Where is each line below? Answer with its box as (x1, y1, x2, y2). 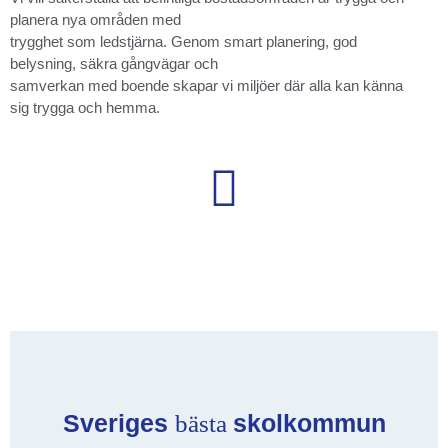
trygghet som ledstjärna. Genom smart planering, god (10, 33, 357, 51)
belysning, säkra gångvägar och (10, 55, 218, 73)
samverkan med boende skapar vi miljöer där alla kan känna (10, 77, 403, 95)
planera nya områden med (10, 11, 181, 29)
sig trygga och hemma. (10, 99, 160, 117)
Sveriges (62, 408, 168, 437)
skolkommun (232, 408, 386, 437)
